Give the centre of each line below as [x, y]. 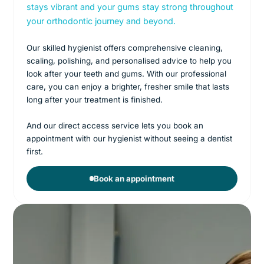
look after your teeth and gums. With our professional [126, 73]
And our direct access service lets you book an [115, 125]
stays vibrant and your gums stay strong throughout [130, 6]
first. [34, 151]
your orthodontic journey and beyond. [101, 21]
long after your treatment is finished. [94, 99]
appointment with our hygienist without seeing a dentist [129, 138]
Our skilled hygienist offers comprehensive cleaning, [124, 47]
